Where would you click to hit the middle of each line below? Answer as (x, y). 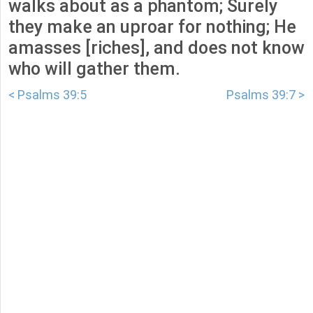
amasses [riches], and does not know (156, 48)
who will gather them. (94, 69)
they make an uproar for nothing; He (152, 27)
